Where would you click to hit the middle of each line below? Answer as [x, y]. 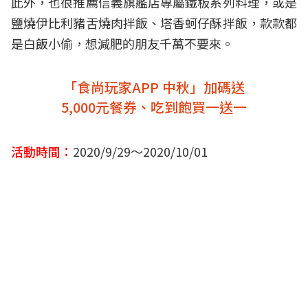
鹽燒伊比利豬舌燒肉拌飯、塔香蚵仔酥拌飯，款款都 [154, 23]
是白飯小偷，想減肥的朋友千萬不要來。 [122, 44]
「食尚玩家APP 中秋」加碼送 [154, 87]
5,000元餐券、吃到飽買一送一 [154, 107]
